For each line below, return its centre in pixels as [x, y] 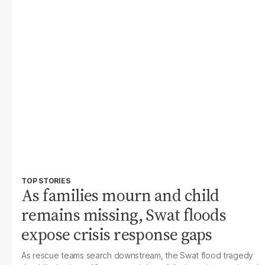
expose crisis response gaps [117, 234]
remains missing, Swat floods [124, 215]
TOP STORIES [46, 181]
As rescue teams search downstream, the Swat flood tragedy [138, 255]
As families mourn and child [120, 195]
